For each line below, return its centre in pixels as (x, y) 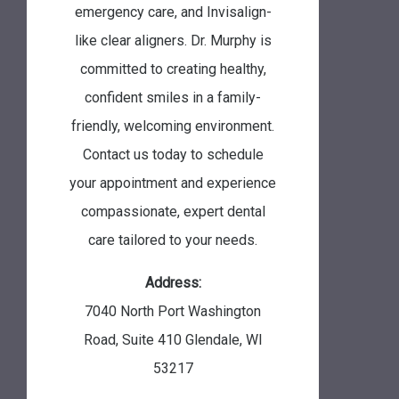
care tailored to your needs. (173, 240)
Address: (173, 282)
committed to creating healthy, (173, 69)
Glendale (212, 339)
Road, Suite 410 (132, 339)
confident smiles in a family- (173, 97)
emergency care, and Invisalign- (173, 12)
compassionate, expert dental (173, 211)
